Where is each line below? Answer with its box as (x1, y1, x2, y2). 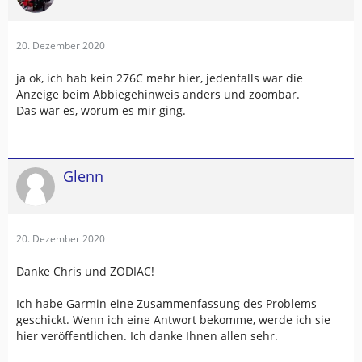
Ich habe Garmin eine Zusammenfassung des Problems (16, 295, 317, 311)
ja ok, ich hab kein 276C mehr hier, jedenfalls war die (16, 69, 303, 86)
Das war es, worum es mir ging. (16, 102, 186, 118)
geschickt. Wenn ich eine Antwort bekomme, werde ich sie (16, 311, 330, 327)
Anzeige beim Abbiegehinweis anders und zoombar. (16, 86, 300, 102)
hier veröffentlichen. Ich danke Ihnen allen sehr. (16, 327, 278, 343)
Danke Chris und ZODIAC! (16, 263, 154, 279)
